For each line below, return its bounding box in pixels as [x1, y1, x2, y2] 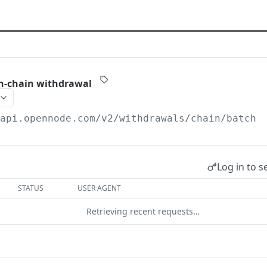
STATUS [18, 183, 44, 193]
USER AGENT [77, 183, 122, 193]
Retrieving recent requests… [86, 206, 200, 217]
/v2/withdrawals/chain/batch [95, 113, 257, 124]
